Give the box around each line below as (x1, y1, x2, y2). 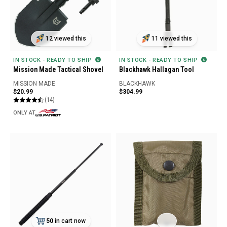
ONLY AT (13, 109, 35, 116)
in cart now (54, 217, 85, 224)
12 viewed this (45, 35, 86, 43)
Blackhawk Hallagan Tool (119, 65, 194, 74)
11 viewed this (151, 35, 192, 43)
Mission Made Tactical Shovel (13, 65, 103, 74)
